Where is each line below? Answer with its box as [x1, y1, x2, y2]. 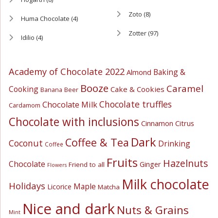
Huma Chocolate [20, 14, 70, 23]
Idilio [20, 33, 35, 42]
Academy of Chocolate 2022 [8, 65, 125, 77]
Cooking [8, 83, 38, 94]
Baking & [153, 66, 185, 77]
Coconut [8, 137, 43, 149]
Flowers [47, 161, 67, 168]
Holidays [8, 179, 45, 192]
